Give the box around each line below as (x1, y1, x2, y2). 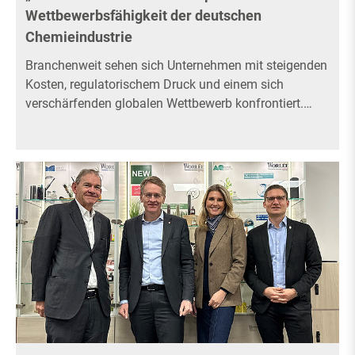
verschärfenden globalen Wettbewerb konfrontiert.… (25, 95, 312, 111)
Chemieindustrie (25, 29, 132, 46)
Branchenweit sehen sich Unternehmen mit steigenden (25, 57, 327, 73)
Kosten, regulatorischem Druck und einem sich (25, 76, 284, 92)
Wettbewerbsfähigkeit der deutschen (25, 7, 261, 25)
